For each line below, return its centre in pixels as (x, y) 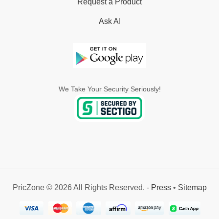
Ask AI (109, 21)
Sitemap (192, 188)
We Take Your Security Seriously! (109, 89)
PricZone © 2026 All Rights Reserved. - (82, 188)
